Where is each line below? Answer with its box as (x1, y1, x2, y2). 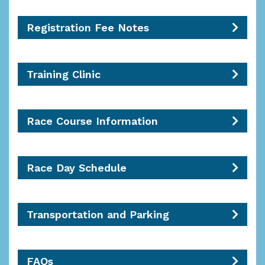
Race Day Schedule (27, 161, 127, 174)
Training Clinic (27, 68, 101, 80)
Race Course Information (27, 115, 158, 127)
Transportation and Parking (27, 208, 169, 221)
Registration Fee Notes (27, 21, 149, 34)
